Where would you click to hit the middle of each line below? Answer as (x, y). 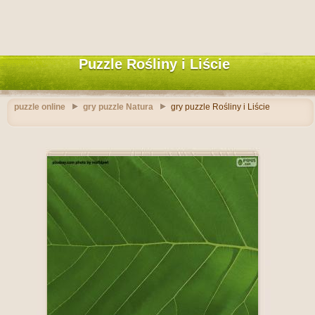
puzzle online (40, 107)
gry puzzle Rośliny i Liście (220, 107)
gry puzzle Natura (118, 107)
